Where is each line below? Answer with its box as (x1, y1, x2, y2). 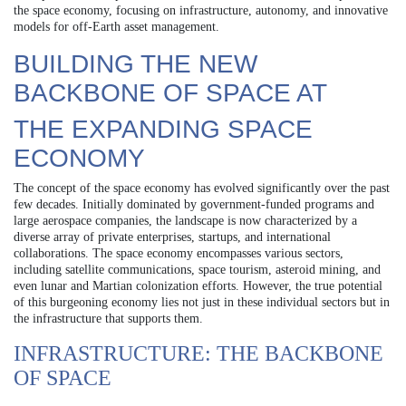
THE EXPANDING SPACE (14, 114, 313, 143)
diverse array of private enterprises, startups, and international (14, 229, 331, 244)
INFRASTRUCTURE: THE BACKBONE (14, 341, 383, 365)
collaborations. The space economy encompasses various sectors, (14, 246, 343, 260)
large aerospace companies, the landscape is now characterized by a (14, 213, 357, 227)
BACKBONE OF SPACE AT (14, 78, 327, 107)
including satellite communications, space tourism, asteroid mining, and (14, 262, 381, 276)
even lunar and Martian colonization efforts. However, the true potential (14, 278, 382, 293)
